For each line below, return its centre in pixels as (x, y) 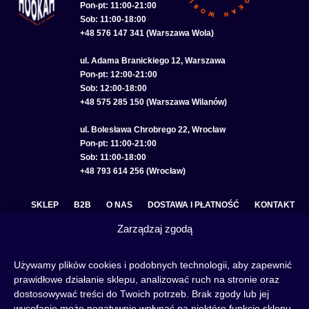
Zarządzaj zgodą (154, 229)
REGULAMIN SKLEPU (251, 231)
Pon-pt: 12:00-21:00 (118, 74)
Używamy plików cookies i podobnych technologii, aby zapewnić (153, 265)
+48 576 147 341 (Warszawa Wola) (147, 33)
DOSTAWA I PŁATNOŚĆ (193, 205)
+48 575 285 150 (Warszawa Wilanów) (153, 102)
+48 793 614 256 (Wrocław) (132, 171)
